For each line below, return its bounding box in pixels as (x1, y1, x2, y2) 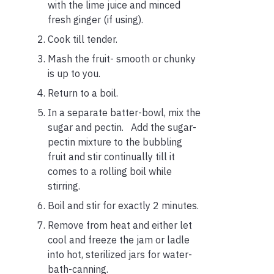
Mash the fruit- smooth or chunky (48, 52, 196, 65)
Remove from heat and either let (48, 218, 192, 231)
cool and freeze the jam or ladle (48, 233, 190, 246)
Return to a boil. (48, 86, 118, 99)
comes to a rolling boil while (48, 165, 172, 177)
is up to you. (48, 67, 100, 80)
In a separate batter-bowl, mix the (48, 106, 201, 119)
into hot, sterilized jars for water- (48, 248, 192, 261)
